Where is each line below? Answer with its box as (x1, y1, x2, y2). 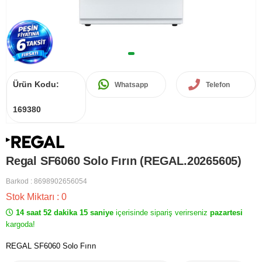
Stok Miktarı (6, 192, 57, 202)
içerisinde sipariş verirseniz (113, 208, 210, 218)
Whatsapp (115, 80, 149, 89)
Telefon (205, 80, 230, 89)
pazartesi (210, 208, 243, 218)
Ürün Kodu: (13, 80, 59, 89)
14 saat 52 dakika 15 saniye (13, 208, 113, 218)
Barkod (6, 177, 29, 186)
